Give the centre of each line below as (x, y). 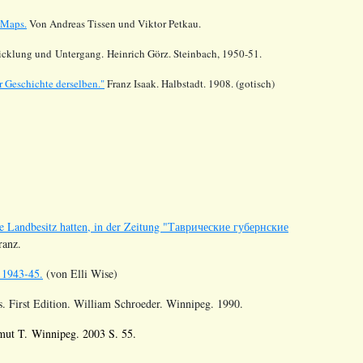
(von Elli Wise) (80, 273)
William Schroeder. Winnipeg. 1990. (158, 303)
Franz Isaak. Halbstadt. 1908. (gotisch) (190, 83)
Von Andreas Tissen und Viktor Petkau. (114, 23)
